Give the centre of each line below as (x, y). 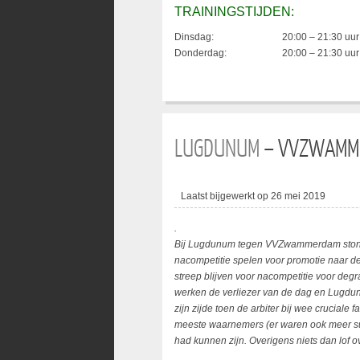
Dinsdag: (194, 37)
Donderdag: (200, 53)
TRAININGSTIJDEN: (234, 12)
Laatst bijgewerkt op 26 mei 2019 (253, 196)
